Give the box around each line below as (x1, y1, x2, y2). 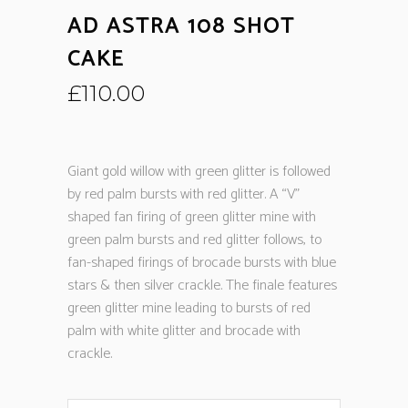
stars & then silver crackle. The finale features (67, 273, 337, 298)
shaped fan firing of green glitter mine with (67, 205, 316, 229)
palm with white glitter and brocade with (67, 319, 301, 343)
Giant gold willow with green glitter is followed (67, 159, 331, 184)
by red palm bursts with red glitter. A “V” (67, 182, 300, 207)
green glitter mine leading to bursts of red (67, 296, 311, 321)
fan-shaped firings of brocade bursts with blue (67, 250, 336, 275)
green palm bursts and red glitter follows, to (67, 228, 321, 252)
